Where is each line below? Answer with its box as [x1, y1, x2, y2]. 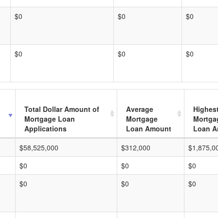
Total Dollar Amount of [24, 104, 99, 114]
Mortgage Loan [24, 114, 75, 124]
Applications [24, 124, 67, 133]
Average [126, 104, 153, 114]
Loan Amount [126, 124, 171, 133]
